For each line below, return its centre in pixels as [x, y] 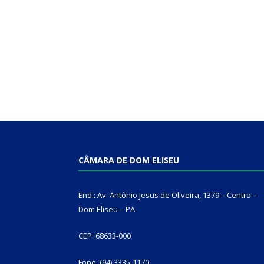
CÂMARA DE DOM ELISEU [129, 160]
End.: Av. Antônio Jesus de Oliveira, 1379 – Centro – [168, 195]
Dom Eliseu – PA [107, 209]
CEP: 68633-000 [105, 236]
